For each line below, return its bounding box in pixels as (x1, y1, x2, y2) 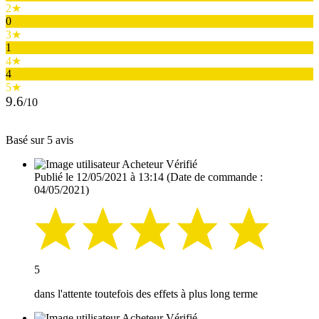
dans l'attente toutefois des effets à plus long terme (34, 288, 258, 300)
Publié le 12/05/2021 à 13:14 (34, 170, 164, 183)
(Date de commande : (164, 170, 263, 183)
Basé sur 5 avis (6, 133, 73, 146)
